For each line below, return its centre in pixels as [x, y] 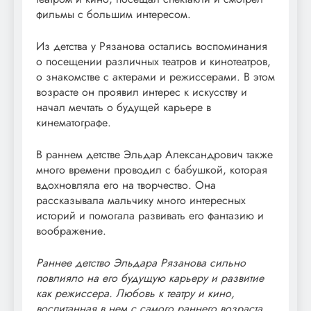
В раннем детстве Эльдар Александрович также [154, 155]
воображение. [71, 231]
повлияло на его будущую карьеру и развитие [150, 278]
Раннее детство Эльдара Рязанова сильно [141, 263]
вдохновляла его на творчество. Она [126, 185]
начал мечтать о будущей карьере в [124, 108]
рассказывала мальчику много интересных [141, 201]
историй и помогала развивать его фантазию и [150, 216]
